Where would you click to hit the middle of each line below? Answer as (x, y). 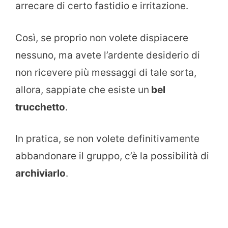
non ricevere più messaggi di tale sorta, (106, 72)
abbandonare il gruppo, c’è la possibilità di (112, 156)
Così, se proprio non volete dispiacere (102, 38)
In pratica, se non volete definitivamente (107, 139)
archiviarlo (40, 174)
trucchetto (40, 107)
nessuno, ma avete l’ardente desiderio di (108, 55)
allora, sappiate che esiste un (82, 90)
